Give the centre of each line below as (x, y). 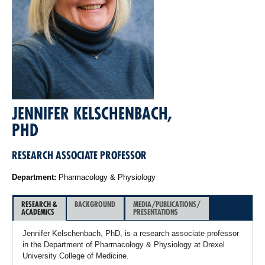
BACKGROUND (95, 204)
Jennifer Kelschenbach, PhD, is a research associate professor (130, 233)
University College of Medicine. (75, 256)
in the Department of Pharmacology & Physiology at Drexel (123, 244)
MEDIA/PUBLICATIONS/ (167, 204)
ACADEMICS (38, 212)
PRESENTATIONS (155, 212)
